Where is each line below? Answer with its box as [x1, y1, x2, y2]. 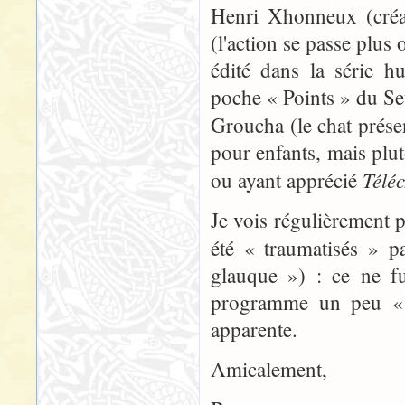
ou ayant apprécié [211, 166, 363, 194]
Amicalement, [211, 355, 327, 383]
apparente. [211, 316, 297, 344]
